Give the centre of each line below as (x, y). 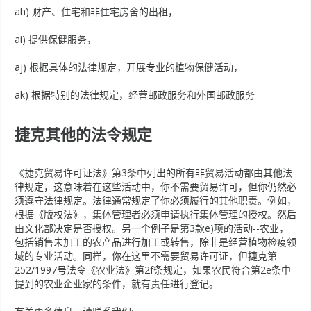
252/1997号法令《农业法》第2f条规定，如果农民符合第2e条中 (153, 270)
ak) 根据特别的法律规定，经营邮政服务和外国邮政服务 (135, 95)
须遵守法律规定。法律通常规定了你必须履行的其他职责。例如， (155, 200)
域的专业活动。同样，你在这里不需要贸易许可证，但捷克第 (146, 256)
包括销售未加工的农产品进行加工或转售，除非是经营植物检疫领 (155, 242)
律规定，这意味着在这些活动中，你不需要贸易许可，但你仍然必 (155, 186)
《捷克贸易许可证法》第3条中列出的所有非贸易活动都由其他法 (153, 173)
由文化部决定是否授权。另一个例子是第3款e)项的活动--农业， (152, 228)
